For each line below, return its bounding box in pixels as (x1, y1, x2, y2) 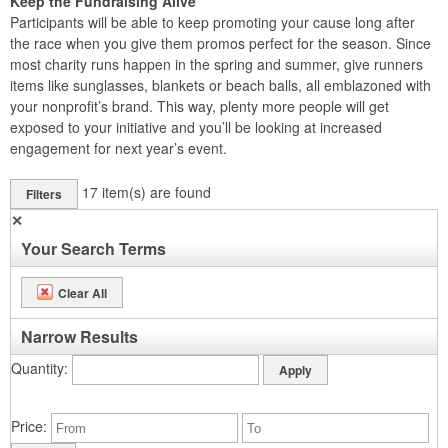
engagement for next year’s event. (10, 138, 227, 158)
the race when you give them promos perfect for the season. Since (10, 33, 431, 53)
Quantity (11, 357, 64, 378)
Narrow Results (21, 325, 138, 348)
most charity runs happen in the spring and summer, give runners (10, 54, 423, 74)
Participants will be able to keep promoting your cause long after (10, 12, 415, 32)
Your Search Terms (21, 237, 166, 260)
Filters (26, 185, 62, 203)
